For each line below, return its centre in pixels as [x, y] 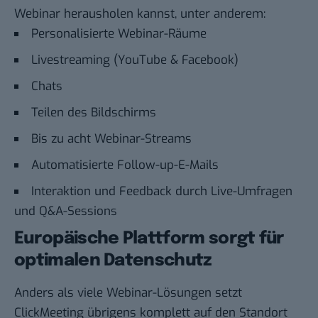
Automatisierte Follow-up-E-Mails [125, 165]
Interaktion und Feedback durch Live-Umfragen [162, 191]
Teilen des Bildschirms [94, 112]
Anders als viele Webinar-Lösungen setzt [128, 293]
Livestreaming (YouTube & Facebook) [135, 60]
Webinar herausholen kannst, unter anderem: [140, 13]
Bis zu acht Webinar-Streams [111, 138]
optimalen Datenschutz [113, 261]
